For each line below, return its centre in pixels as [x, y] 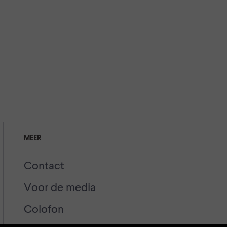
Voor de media [60, 188]
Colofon [44, 210]
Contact [44, 166]
